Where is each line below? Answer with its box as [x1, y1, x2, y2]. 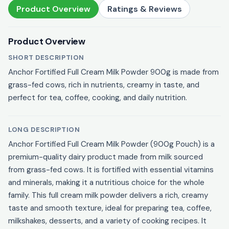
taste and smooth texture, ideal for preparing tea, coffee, [8, 203, 212, 214]
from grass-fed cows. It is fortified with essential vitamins [8, 165, 214, 175]
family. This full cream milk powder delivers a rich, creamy [8, 190, 208, 201]
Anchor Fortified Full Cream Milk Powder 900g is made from [8, 67, 219, 78]
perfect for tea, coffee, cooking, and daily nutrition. [8, 93, 187, 103]
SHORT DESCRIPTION [8, 53, 85, 62]
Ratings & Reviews [107, 3, 182, 14]
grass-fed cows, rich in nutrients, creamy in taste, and [8, 80, 199, 90]
